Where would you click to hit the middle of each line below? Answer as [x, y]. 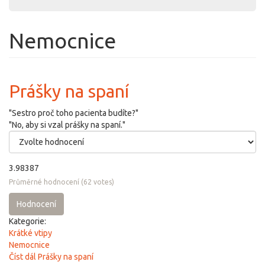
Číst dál [22, 257]
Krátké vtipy [30, 233]
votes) [103, 182]
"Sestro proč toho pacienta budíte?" [74, 113]
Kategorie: [28, 222]
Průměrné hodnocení [44, 182]
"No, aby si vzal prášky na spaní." [67, 125]
